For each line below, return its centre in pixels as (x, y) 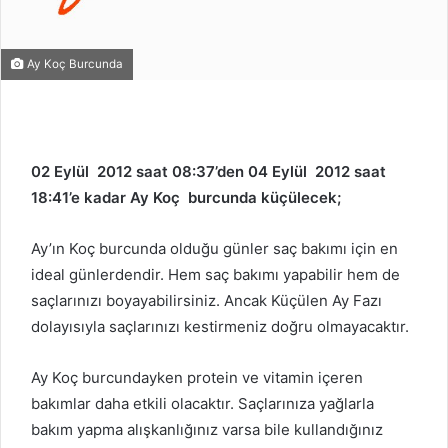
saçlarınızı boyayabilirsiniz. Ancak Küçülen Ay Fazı (206, 300)
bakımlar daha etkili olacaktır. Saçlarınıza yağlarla (202, 403)
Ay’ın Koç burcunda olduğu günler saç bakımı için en (214, 248)
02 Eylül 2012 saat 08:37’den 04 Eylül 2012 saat (208, 171)
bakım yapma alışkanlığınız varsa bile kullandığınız (207, 429)
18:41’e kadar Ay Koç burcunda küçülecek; (186, 197)
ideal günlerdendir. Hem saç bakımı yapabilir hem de (215, 274)
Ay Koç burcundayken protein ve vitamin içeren (197, 377)
